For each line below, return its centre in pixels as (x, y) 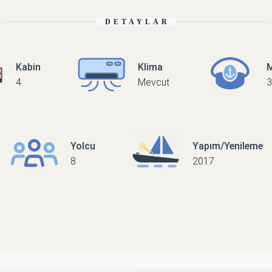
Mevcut (153, 82)
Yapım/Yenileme (227, 146)
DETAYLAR (138, 22)
